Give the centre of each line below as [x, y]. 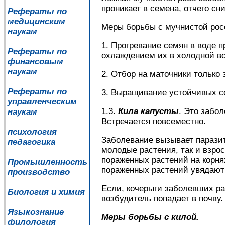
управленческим [42, 102]
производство [39, 172]
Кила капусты [148, 111]
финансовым [35, 62]
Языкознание [36, 212]
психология [32, 132]
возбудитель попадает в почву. [162, 199]
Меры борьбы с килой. [150, 217]
